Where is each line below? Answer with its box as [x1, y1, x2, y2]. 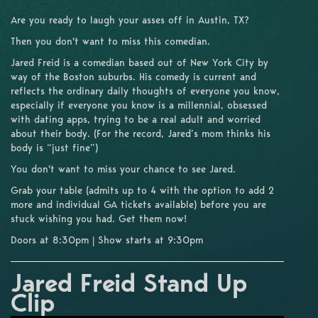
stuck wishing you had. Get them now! [11, 212, 187, 224]
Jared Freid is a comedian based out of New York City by [11, 56, 268, 68]
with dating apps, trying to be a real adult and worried [11, 113, 261, 125]
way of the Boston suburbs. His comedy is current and [11, 70, 256, 82]
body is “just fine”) [11, 141, 98, 153]
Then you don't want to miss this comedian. [11, 35, 214, 47]
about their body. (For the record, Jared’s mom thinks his [11, 127, 270, 139]
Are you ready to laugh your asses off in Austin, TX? [11, 13, 249, 26]
